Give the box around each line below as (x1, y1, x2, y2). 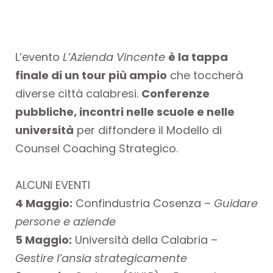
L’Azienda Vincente (63, 49, 165, 65)
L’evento (15, 49, 63, 65)
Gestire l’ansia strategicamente (15, 250, 187, 266)
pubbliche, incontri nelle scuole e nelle (15, 104, 235, 119)
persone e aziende (15, 214, 116, 229)
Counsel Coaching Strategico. (15, 141, 181, 156)
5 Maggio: (15, 232, 72, 247)
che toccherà (167, 68, 243, 83)
